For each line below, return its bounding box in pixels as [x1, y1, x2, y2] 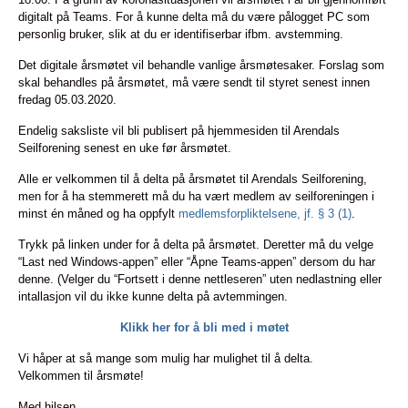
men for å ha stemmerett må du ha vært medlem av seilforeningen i [18, 189, 374, 203]
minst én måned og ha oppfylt [18, 207, 178, 220]
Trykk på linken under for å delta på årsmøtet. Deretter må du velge [18, 238, 373, 251]
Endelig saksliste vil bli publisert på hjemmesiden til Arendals [18, 124, 340, 138]
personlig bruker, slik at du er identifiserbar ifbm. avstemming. [18, 27, 343, 41]
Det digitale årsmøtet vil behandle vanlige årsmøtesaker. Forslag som [18, 58, 384, 72]
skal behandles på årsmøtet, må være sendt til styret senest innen [18, 76, 370, 89]
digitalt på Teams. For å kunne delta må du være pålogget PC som [18, 10, 370, 24]
